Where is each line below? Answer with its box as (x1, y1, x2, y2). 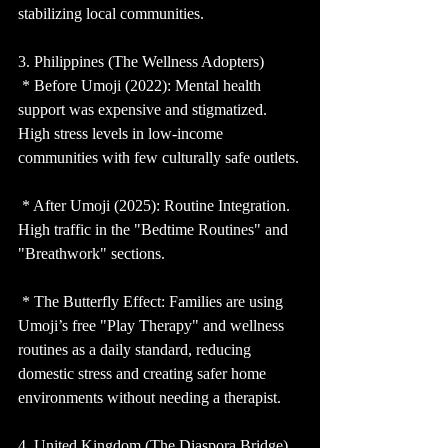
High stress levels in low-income (18, 125, 227, 143)
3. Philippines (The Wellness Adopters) (18, 53, 264, 71)
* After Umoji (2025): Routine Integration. (18, 197, 294, 215)
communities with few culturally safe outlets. (18, 149, 299, 167)
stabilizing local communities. (18, 5, 204, 23)
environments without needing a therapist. (18, 389, 281, 407)
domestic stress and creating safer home (18, 365, 270, 383)
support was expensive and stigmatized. (18, 101, 271, 119)
